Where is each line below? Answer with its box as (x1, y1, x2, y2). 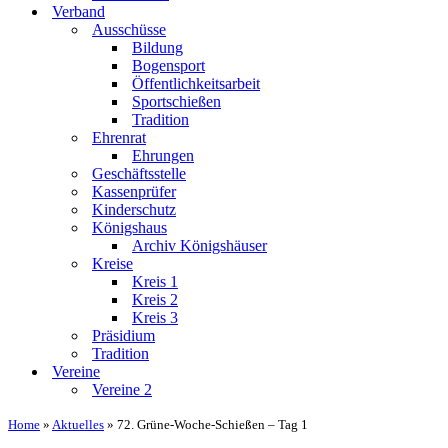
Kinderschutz (92, 201, 176, 218)
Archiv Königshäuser (132, 237, 267, 254)
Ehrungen (132, 147, 194, 164)
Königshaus (92, 219, 167, 236)
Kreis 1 (132, 273, 178, 290)
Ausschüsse (92, 21, 166, 38)
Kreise (92, 255, 133, 272)
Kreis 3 (132, 309, 178, 326)
